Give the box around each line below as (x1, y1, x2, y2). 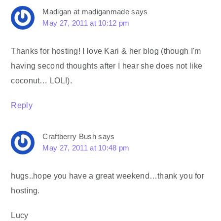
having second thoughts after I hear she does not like (11, 61, 203, 71)
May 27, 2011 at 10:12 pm (42, 19, 130, 28)
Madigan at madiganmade (42, 7, 129, 16)
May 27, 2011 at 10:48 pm (42, 144, 130, 152)
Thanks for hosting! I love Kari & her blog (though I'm (11, 46, 201, 56)
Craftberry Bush (42, 132, 96, 141)
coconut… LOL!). (11, 76, 72, 85)
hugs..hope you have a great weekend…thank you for (11, 171, 205, 181)
